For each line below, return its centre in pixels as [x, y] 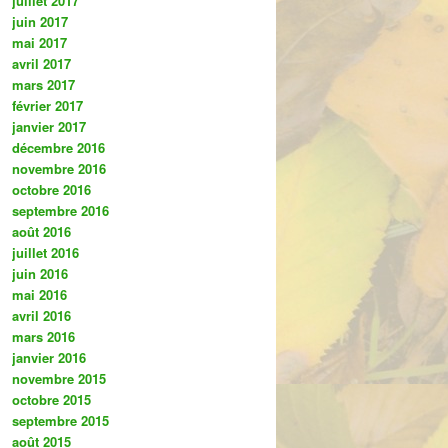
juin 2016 [40, 273]
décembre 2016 [58, 147]
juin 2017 [40, 21]
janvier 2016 [49, 357]
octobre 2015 [51, 399]
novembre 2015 [59, 378]
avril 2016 [41, 315]
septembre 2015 [60, 420]
